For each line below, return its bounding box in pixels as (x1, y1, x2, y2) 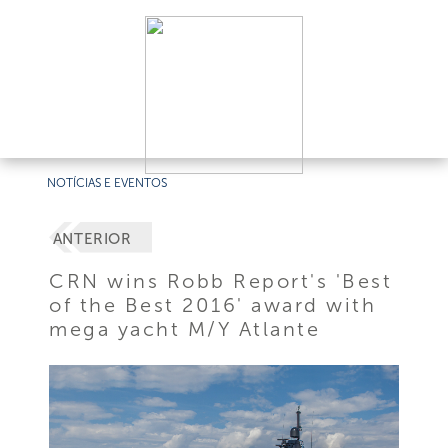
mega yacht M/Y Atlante (49, 316, 321, 341)
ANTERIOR (52, 230, 132, 249)
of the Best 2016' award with (49, 292, 377, 317)
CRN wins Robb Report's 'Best (49, 268, 393, 293)
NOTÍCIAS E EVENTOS (47, 176, 168, 190)
